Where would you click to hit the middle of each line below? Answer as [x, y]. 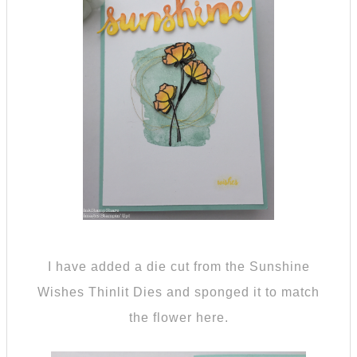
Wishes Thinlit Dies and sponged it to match [178, 292]
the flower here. [178, 317]
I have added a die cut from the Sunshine [178, 266]
